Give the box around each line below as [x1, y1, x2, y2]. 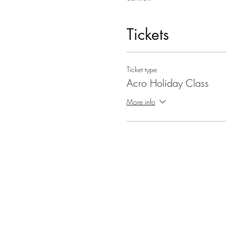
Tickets [126, 24, 169, 44]
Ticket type [126, 65, 157, 74]
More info [126, 96, 155, 106]
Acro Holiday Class [126, 76, 209, 90]
